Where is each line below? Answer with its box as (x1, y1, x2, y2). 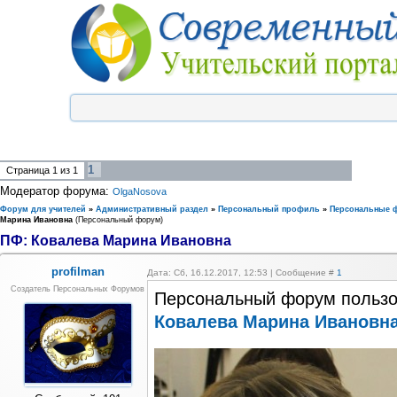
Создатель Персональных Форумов (11, 284, 145, 293)
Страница (6, 165, 52, 175)
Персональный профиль (218, 205, 320, 214)
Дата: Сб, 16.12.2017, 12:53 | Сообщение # (147, 268, 337, 277)
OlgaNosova (113, 186, 167, 197)
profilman (51, 265, 105, 278)
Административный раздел (96, 205, 208, 214)
